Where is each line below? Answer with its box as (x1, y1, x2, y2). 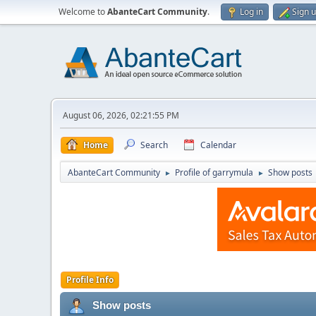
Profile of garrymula (175, 166, 253, 178)
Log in (240, 6, 263, 18)
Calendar (200, 139, 236, 151)
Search (140, 139, 168, 151)
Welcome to (59, 6, 107, 18)
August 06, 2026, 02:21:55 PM (63, 109, 179, 121)
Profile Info (66, 274, 114, 286)
